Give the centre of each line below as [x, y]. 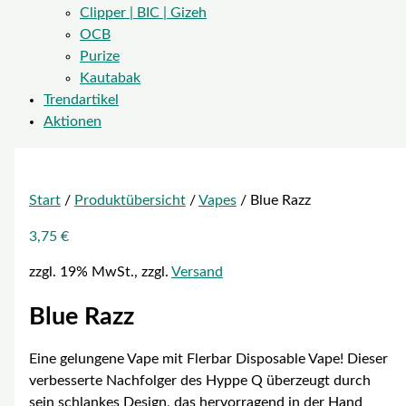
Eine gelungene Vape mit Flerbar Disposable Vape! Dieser [208, 359]
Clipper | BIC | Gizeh [143, 14]
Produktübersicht [130, 201]
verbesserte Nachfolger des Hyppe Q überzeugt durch [199, 381]
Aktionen [72, 122]
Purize [100, 57]
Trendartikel [81, 101]
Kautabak [110, 79]
